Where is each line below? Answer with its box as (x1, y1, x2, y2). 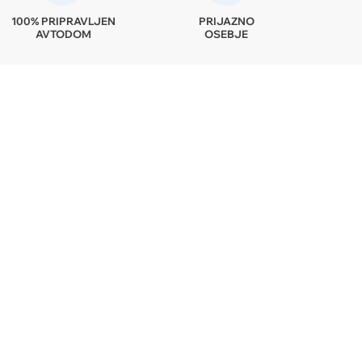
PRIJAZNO (198, 15, 255, 28)
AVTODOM (35, 27, 91, 41)
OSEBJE (204, 27, 249, 41)
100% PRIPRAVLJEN (11, 15, 116, 28)
